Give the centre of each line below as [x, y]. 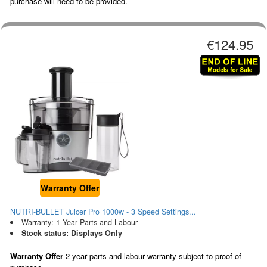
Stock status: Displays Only [72, 233]
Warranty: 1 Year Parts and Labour [79, 222]
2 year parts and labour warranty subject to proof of [152, 256]
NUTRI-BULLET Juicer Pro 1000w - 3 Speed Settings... [103, 211]
